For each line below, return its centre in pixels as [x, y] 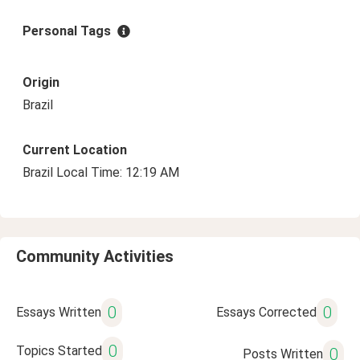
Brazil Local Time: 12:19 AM [101, 172]
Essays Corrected [266, 312]
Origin [41, 82]
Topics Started [59, 351]
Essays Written [59, 312]
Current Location [75, 150]
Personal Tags [67, 31]
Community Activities [95, 256]
